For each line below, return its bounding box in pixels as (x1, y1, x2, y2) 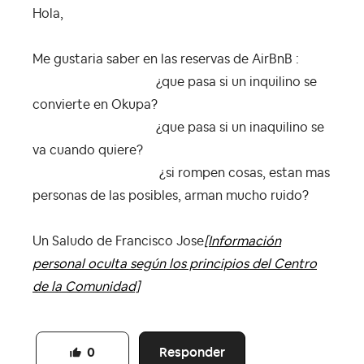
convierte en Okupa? (32, 97, 158, 111)
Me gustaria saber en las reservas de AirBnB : (32, 52, 299, 66)
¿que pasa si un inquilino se (32, 75, 317, 89)
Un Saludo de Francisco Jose (32, 234, 204, 248)
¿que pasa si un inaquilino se (32, 120, 324, 134)
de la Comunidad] (32, 279, 140, 293)
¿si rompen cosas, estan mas (32, 166, 330, 180)
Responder (159, 343, 226, 361)
